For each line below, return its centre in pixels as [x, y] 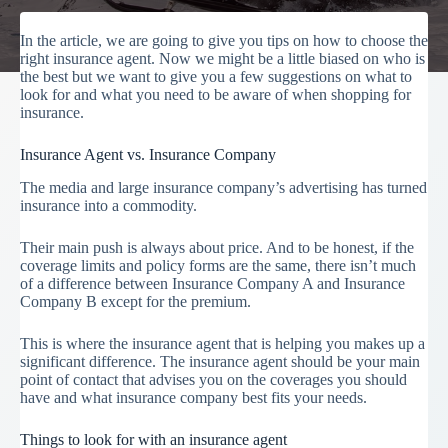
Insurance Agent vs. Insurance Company [148, 154]
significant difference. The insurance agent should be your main [220, 361]
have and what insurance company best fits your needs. [193, 397]
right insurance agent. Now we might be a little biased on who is [222, 58]
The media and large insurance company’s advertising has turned [223, 187]
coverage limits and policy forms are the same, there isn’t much [218, 265]
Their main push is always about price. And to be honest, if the [217, 247]
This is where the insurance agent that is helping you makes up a [222, 343]
